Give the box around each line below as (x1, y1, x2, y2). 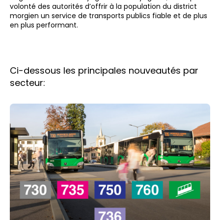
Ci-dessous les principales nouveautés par (10, 64, 198, 77)
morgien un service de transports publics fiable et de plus (10, 11, 207, 21)
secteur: (10, 77, 45, 89)
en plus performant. (10, 20, 78, 30)
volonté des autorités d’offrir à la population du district (10, 1, 197, 11)
